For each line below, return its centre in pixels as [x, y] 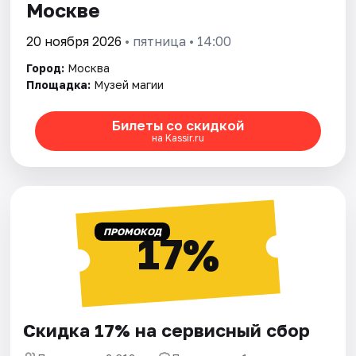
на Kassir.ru [178, 138]
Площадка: [59, 84]
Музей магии [129, 84]
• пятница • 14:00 [177, 41]
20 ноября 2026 [74, 41]
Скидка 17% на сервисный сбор [167, 330]
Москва [89, 68]
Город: [46, 68]
